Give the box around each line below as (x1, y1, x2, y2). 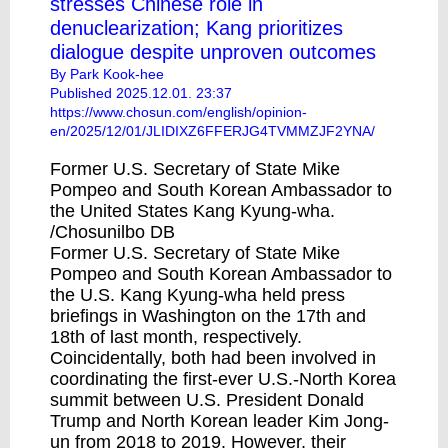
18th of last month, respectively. (50, 327, 302, 347)
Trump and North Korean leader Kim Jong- (50, 411, 389, 431)
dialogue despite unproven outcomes (50, 41, 376, 63)
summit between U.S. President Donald (50, 390, 364, 410)
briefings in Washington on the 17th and (50, 306, 366, 326)
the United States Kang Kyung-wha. (50, 201, 335, 221)
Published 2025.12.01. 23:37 (50, 85, 232, 101)
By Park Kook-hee (50, 66, 164, 82)
